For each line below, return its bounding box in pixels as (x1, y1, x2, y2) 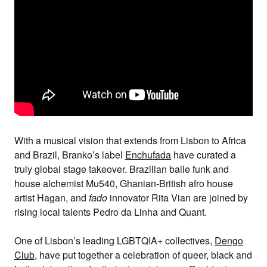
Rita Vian (151, 191, 191, 204)
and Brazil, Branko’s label (14, 148, 123, 162)
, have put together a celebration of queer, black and (35, 248, 252, 262)
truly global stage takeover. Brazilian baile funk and (14, 162, 229, 176)
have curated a (173, 148, 236, 162)
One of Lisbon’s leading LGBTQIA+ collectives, (14, 234, 212, 247)
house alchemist (14, 176, 86, 190)
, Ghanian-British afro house (115, 176, 233, 190)
